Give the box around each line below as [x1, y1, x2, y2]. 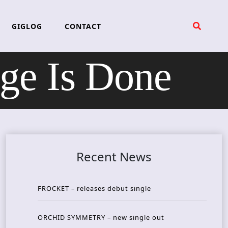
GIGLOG [11, 21, 42, 31]
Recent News [76, 148, 152, 165]
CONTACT [64, 21, 101, 31]
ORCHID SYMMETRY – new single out [38, 213, 164, 222]
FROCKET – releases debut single [38, 184, 151, 193]
